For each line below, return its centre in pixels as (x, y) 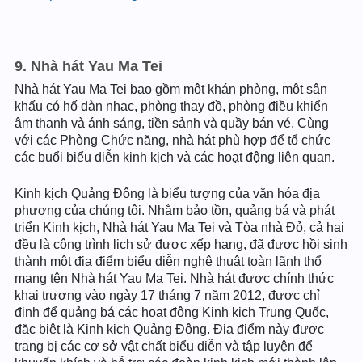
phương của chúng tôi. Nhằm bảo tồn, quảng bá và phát (175, 210)
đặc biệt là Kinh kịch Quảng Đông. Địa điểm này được (169, 329)
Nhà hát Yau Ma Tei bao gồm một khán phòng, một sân (171, 89)
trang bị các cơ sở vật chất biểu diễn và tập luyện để (164, 346)
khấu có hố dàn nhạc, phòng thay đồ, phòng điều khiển (171, 106)
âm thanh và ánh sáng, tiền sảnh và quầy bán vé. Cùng (172, 123)
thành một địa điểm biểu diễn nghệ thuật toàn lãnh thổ (168, 261)
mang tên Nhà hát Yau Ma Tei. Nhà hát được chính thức (174, 278)
